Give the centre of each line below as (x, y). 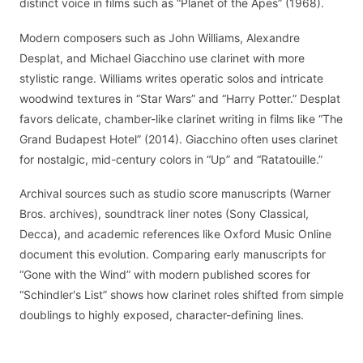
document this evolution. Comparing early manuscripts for (173, 254)
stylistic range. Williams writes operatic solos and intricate (171, 78)
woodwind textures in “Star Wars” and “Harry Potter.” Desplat (180, 98)
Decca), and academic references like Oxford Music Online (175, 234)
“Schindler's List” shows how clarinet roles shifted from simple (181, 295)
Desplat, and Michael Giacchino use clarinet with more (162, 58)
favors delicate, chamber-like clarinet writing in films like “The (181, 118)
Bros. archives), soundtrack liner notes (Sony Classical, (164, 214)
